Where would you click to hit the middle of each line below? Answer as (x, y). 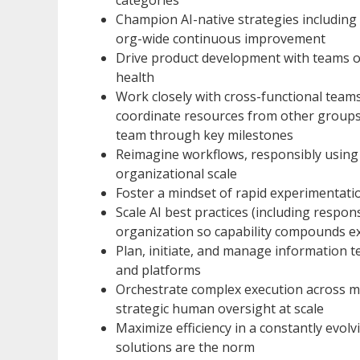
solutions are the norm (185, 347)
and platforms (158, 270)
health (135, 77)
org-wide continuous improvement (221, 38)
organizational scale (176, 173)
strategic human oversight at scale (220, 308)
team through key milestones (205, 135)
